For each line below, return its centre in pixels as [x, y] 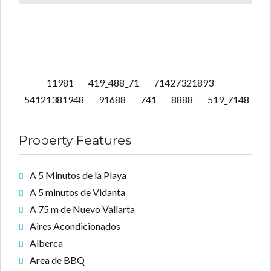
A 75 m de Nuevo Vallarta [82, 209]
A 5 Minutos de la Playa [78, 175]
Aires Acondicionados [75, 226]
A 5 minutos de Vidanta [77, 192]
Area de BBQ [57, 260]
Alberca [46, 243]
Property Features [75, 140]
